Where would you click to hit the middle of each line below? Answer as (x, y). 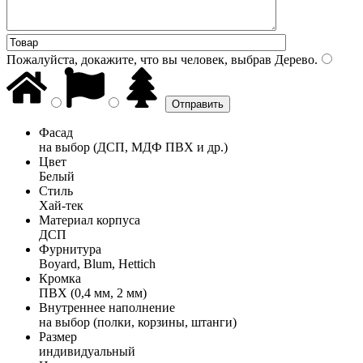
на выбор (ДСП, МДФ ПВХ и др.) (133, 147)
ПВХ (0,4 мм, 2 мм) (93, 293)
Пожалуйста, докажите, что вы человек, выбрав (139, 59)
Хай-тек (61, 205)
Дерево (293, 59)
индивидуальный (87, 351)
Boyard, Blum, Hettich (97, 263)
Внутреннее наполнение (107, 307)
